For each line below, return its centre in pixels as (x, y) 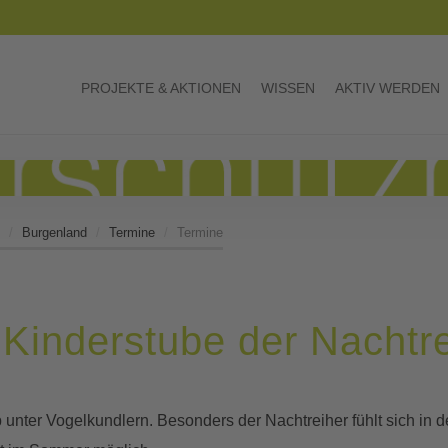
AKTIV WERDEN (387, 88)
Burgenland (54, 232)
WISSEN (288, 88)
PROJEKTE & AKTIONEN (161, 88)
